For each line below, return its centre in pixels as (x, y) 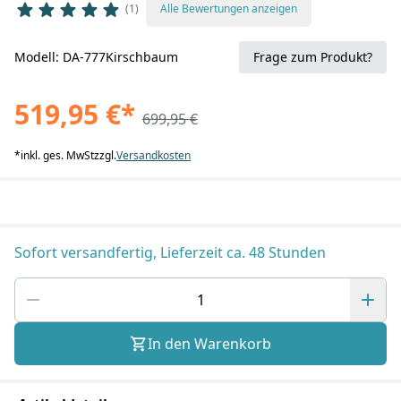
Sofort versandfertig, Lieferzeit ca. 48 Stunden (170, 252)
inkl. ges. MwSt (57, 155)
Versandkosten (154, 155)
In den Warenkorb (209, 344)
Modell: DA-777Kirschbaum (96, 57)
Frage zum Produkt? (313, 57)
